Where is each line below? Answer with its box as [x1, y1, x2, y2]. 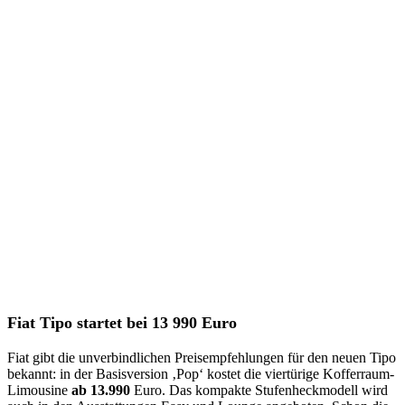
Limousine [7, 382, 71, 398]
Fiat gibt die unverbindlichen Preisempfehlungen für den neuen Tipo [7, 350, 396, 365]
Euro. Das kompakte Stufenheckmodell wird [130, 382, 388, 398]
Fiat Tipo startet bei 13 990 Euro [7, 314, 237, 332]
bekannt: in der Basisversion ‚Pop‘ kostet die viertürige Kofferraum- [7, 366, 394, 381]
